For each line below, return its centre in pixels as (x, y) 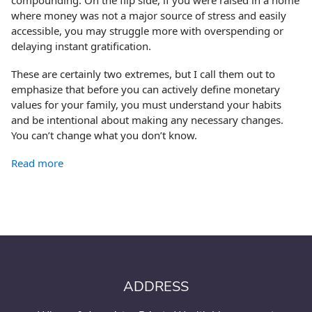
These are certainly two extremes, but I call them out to (143, 73)
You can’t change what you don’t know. (104, 135)
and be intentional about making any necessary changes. (148, 119)
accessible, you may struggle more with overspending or (148, 30)
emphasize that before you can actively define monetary (146, 89)
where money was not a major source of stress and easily (149, 15)
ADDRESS (156, 286)
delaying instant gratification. (81, 46)
